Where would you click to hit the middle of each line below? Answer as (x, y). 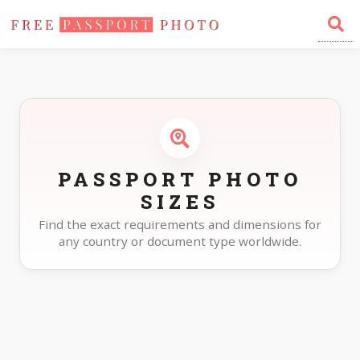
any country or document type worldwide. (180, 241)
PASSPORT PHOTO (180, 179)
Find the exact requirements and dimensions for (180, 224)
